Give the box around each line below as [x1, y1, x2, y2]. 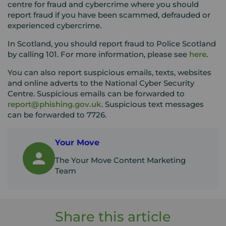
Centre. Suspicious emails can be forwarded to [8, 89, 185, 98]
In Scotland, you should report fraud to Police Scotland [8, 39, 216, 48]
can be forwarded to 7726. [8, 110, 106, 120]
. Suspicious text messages [101, 99, 204, 109]
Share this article [55, 208, 171, 225]
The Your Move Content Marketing [55, 155, 186, 165]
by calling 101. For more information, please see [8, 49, 189, 59]
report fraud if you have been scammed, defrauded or [8, 10, 210, 20]
